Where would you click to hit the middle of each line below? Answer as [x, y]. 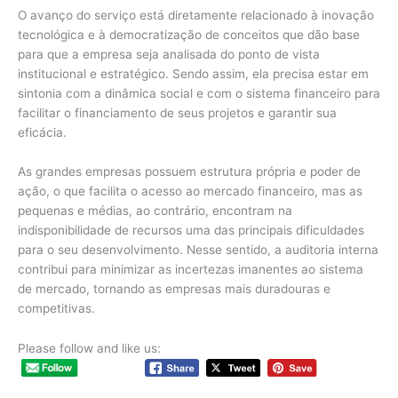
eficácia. [42, 132]
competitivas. [56, 308]
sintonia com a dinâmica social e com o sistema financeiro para [199, 93]
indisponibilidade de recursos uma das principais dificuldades [191, 230]
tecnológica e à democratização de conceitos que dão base [189, 34]
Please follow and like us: [89, 348]
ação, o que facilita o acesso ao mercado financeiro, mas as [190, 191]
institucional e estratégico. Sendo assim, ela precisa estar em [193, 73]
